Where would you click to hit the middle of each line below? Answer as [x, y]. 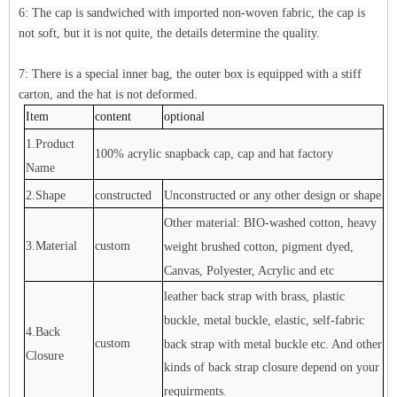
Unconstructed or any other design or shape [273, 195]
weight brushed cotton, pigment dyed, [259, 246]
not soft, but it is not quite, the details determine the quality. [169, 33]
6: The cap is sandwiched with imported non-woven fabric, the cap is [192, 13]
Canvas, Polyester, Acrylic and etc [249, 270]
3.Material [52, 245]
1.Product [51, 144]
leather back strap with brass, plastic [255, 296]
